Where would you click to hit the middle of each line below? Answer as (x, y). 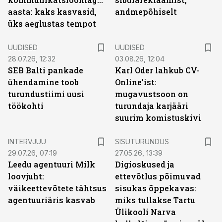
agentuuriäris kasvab (52, 200)
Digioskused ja (145, 164)
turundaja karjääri (152, 106)
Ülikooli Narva (145, 212)
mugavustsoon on (152, 94)
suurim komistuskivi (158, 118)
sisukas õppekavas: (156, 188)
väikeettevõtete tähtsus (57, 188)
